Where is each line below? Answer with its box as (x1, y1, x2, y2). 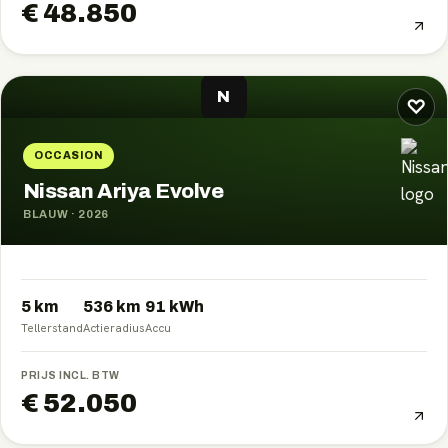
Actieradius (83, 319, 145, 335)
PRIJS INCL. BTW (21, 369, 120, 381)
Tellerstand (21, 319, 83, 335)
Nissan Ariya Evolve (23, 179, 224, 202)
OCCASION (34, 149, 104, 161)
